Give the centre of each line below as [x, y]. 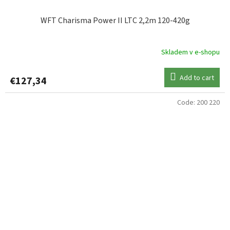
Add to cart [197, 78]
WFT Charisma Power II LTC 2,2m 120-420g [115, 20]
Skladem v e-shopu [190, 53]
